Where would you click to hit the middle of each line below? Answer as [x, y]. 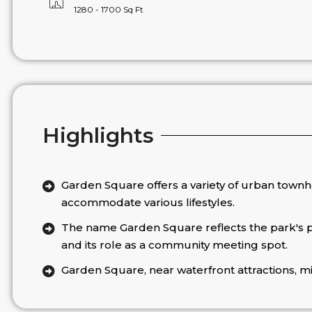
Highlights [98, 135]
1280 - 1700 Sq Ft [108, 9]
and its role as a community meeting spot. [175, 244]
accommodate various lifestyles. [148, 202]
